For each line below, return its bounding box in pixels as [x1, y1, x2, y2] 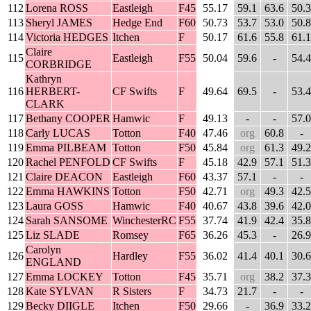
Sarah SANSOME [26, 215, 108, 227]
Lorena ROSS [26, 2, 88, 15]
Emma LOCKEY [26, 271, 103, 283]
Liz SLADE [26, 229, 80, 242]
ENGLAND [26, 256, 81, 269]
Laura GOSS [26, 200, 83, 212]
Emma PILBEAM [26, 142, 106, 154]
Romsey [112, 229, 149, 242]
